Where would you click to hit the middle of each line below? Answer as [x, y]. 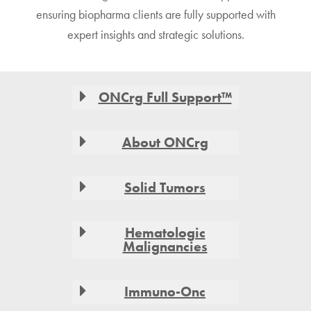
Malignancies [165, 246]
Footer [39, 90]
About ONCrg [165, 142]
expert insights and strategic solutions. [155, 34]
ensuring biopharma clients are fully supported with [155, 14]
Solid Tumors [165, 187]
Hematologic [165, 232]
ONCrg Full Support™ [165, 97]
